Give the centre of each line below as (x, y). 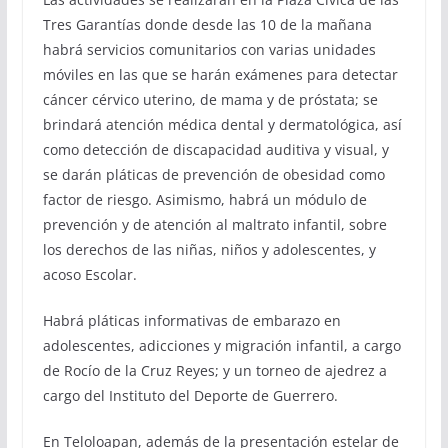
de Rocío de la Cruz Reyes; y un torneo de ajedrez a (214, 371)
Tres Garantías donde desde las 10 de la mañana (207, 25)
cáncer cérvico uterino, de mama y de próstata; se (210, 100)
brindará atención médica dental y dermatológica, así (222, 125)
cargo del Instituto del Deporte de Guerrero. (190, 396)
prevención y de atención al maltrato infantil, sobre (214, 225)
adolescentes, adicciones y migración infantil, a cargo (221, 346)
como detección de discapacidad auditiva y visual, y (215, 150)
